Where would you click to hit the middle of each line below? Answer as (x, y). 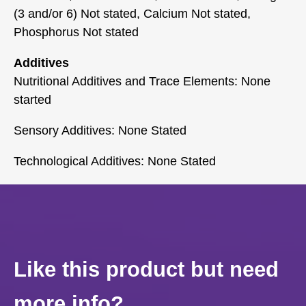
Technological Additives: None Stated (115, 161)
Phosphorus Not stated (76, 32)
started (32, 99)
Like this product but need (146, 269)
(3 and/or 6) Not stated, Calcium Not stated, (132, 13)
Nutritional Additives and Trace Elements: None (142, 81)
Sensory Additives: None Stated (100, 130)
